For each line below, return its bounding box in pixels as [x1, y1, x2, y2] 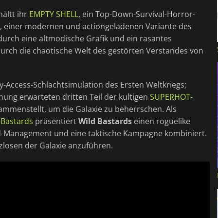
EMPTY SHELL [29, 8, 78, 19]
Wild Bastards [78, 115, 132, 127]
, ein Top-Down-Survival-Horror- [78, 8, 195, 19]
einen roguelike [132, 115, 190, 127]
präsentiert [33, 115, 78, 127]
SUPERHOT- [150, 91, 193, 102]
